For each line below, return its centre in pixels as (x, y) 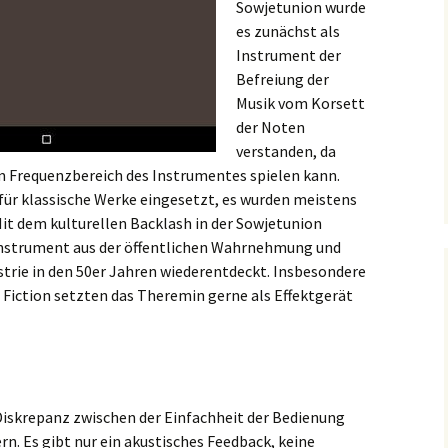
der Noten (270, 127)
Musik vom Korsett (300, 103)
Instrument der (288, 55)
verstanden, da (286, 151)
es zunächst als (288, 31)
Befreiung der (282, 79)
